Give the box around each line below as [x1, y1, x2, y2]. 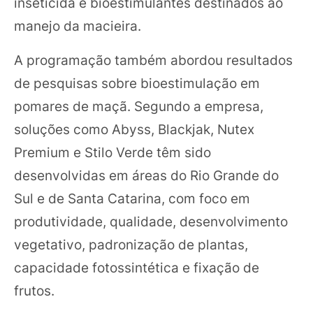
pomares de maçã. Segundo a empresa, [14, 98, 263, 115]
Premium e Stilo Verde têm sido [14, 144, 211, 161]
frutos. [14, 282, 54, 299]
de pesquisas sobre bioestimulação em [14, 75, 260, 92]
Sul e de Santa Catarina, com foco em [14, 190, 250, 207]
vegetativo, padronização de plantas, [14, 236, 248, 253]
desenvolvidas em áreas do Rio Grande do [14, 167, 279, 184]
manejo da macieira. [14, 17, 141, 34]
